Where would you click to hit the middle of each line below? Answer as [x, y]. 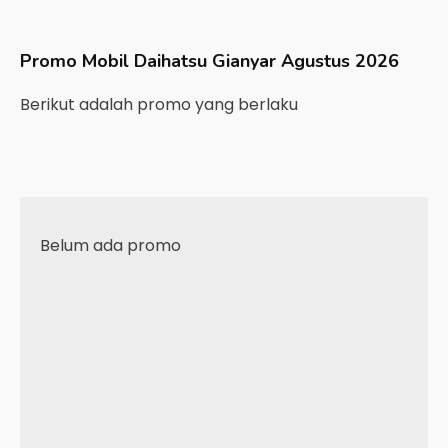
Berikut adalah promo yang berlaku [161, 104]
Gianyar [244, 61]
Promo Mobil [77, 61]
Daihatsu [170, 61]
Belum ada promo [110, 245]
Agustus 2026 [340, 61]
